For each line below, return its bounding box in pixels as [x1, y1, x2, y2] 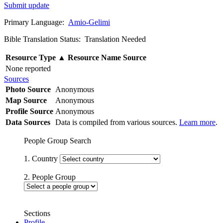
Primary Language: [4, 17, 68, 26]
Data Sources [5, 117, 50, 126]
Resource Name [68, 53, 121, 62]
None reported [5, 64, 51, 73]
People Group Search [24, 136, 91, 145]
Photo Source [5, 85, 51, 94]
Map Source [5, 96, 47, 105]
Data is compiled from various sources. [55, 117, 179, 126]
